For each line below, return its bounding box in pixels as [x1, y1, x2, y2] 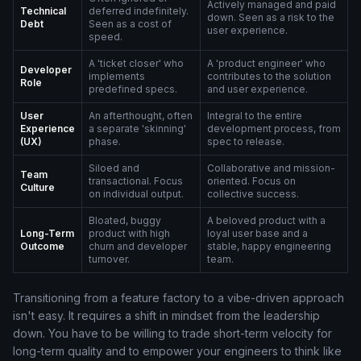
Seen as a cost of [89, 18, 172, 30]
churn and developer [89, 240, 187, 252]
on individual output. [89, 188, 184, 200]
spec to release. [207, 135, 284, 147]
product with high [89, 227, 170, 239]
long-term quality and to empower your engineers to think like [13, 344, 342, 358]
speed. [89, 31, 122, 43]
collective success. [207, 188, 299, 200]
